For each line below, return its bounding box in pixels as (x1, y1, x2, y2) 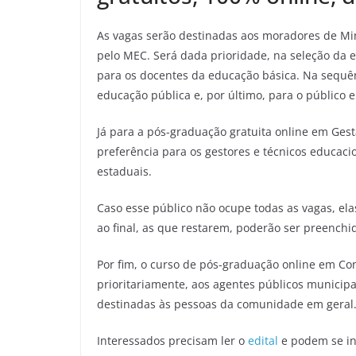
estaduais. (97, 163, 152, 179)
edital (248, 332, 278, 348)
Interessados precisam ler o (97, 332, 248, 348)
